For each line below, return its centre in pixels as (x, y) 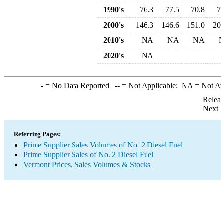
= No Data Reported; (79, 86)
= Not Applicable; (150, 86)
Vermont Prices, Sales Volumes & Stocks (87, 165)
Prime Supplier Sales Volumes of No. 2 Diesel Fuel (103, 145)
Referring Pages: (37, 134)
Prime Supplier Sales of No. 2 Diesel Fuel (88, 155)
